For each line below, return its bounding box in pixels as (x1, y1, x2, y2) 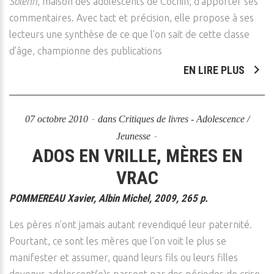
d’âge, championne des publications (9, 45, 162, 56)
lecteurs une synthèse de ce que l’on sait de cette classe (9, 29, 250, 40)
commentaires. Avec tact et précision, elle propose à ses (9, 12, 254, 23)
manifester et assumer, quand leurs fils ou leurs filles (9, 252, 238, 263)
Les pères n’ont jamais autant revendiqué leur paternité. (9, 219, 252, 230)
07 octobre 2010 (24, 114, 91, 124)
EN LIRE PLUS (183, 64, 247, 76)
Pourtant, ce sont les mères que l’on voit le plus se (9, 235, 226, 246)
